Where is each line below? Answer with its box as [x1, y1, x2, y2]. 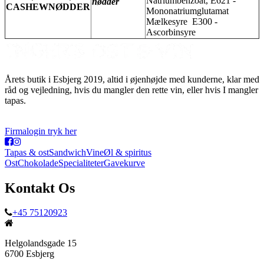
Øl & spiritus [104, 147, 151, 157]
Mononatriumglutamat [146, 5, 229, 16]
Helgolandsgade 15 [5, 238, 77, 249]
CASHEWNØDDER [6, 1, 90, 12]
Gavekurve [104, 157, 145, 168]
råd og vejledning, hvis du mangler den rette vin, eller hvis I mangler [5, 84, 258, 95]
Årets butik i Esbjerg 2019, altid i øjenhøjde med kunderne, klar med [5, 74, 259, 84]
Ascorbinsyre [146, 27, 196, 37]
